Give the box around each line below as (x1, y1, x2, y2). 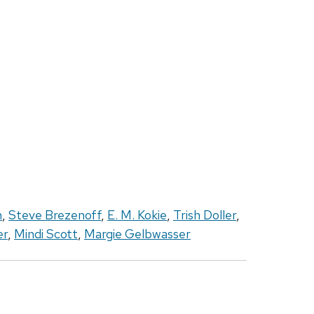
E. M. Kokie (107, 207, 167, 224)
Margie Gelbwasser (84, 226, 191, 243)
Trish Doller (173, 207, 236, 224)
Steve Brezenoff (8, 207, 101, 224)
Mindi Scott (14, 226, 78, 243)
